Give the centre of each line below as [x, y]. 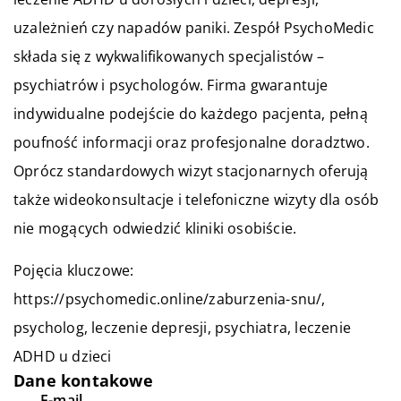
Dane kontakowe [83, 380]
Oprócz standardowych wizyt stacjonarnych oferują [191, 171]
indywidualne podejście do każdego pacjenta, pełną [191, 114]
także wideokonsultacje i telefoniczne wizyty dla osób [196, 200]
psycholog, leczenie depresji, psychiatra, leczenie [183, 328]
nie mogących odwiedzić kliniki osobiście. [155, 228]
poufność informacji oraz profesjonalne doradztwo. [192, 142]
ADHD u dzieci [63, 356]
